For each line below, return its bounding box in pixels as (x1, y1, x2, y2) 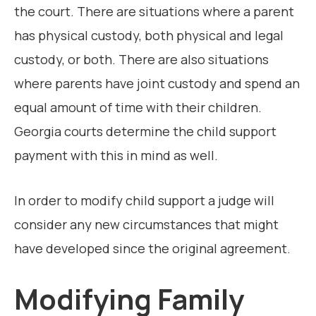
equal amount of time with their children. (14, 99, 262, 116)
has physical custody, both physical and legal (14, 27, 284, 44)
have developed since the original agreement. (14, 240, 291, 257)
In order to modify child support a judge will (14, 192, 274, 209)
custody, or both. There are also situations (14, 51, 269, 68)
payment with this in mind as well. (14, 147, 218, 164)
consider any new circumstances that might (14, 216, 279, 233)
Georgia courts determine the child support (14, 123, 276, 140)
